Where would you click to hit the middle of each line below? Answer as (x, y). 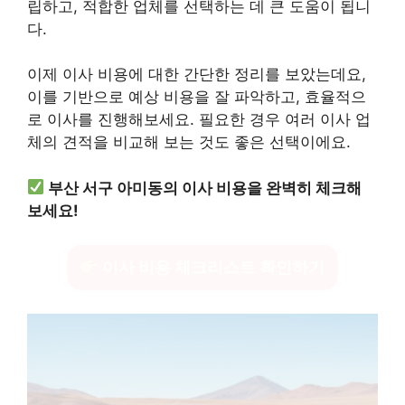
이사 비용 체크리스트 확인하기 (212, 267)
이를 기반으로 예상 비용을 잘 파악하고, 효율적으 (197, 97)
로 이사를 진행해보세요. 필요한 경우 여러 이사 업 (199, 119)
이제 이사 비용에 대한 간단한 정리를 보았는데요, (197, 74)
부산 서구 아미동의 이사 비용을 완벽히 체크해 (205, 188)
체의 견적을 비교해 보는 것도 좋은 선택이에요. (189, 142)
